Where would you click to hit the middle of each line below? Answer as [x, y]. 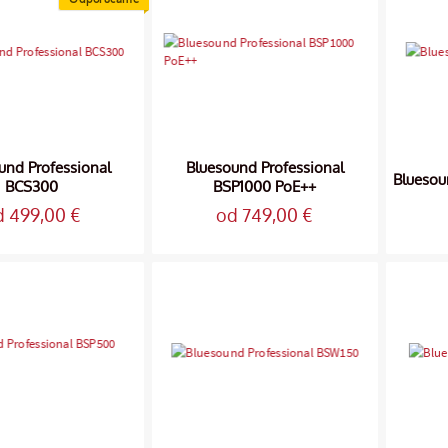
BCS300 [32, 187]
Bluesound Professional [264, 168]
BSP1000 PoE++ [265, 187]
